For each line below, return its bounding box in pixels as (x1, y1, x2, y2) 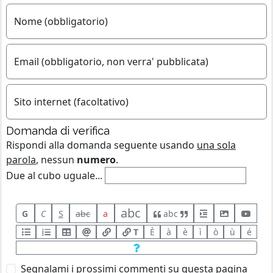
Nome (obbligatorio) (14, 15, 108, 29)
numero (77, 153, 116, 167)
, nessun (36, 153, 77, 167)
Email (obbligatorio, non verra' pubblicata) (14, 55, 208, 69)
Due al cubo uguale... (6, 169, 102, 183)
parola (6, 153, 36, 167)
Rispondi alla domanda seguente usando (6, 138, 197, 152)
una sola (197, 138, 236, 152)
